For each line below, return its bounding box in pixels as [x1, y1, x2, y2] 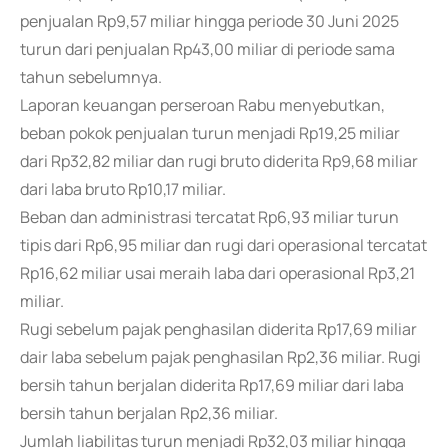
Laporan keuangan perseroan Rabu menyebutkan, [20, 94, 385, 116]
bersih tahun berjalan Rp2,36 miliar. [20, 402, 278, 424]
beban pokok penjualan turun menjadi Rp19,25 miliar [20, 122, 400, 144]
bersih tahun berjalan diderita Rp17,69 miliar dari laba [20, 374, 404, 396]
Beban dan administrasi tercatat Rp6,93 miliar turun [20, 206, 399, 228]
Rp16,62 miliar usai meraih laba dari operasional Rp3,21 [20, 262, 415, 284]
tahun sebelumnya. [20, 66, 162, 88]
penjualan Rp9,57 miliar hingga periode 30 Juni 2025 [20, 10, 399, 32]
